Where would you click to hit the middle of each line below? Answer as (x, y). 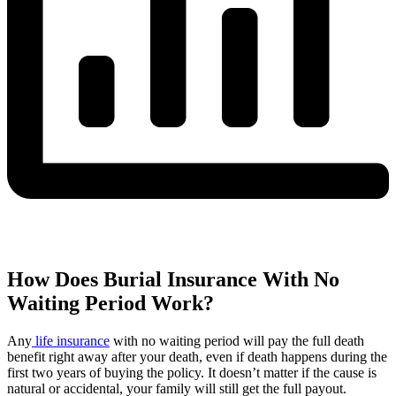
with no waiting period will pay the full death (237, 340)
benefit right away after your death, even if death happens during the (197, 356)
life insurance (71, 340)
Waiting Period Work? (110, 303)
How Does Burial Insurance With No (173, 279)
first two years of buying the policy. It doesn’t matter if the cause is (192, 372)
